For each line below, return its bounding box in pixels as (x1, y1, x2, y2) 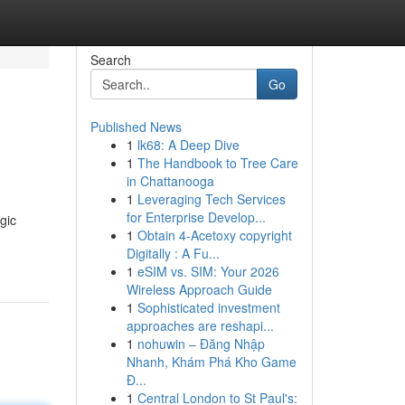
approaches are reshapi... (126, 316, 274, 334)
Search (89, 51, 131, 69)
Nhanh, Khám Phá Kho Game (126, 353, 297, 371)
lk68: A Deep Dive (137, 136, 240, 154)
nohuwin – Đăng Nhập (137, 334, 265, 353)
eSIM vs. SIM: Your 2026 (137, 262, 279, 280)
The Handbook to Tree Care (137, 154, 298, 172)
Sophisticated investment (137, 298, 280, 316)
